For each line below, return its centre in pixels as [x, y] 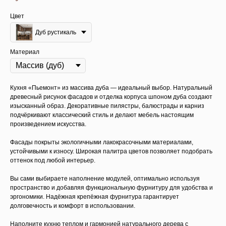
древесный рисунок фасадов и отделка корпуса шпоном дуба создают [111, 97]
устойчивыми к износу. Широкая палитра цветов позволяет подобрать [111, 151]
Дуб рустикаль [56, 32]
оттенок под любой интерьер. [53, 160]
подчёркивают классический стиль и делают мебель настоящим [102, 115]
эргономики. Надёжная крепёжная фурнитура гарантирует [95, 197]
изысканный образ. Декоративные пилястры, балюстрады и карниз [107, 106]
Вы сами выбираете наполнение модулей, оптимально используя [105, 179]
